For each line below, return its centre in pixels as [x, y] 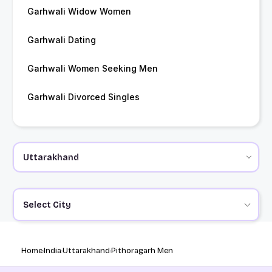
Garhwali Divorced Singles [83, 97]
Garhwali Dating [62, 40]
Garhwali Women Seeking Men [93, 69]
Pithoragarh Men [142, 251]
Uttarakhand [86, 251]
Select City [47, 205]
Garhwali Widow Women [79, 12]
